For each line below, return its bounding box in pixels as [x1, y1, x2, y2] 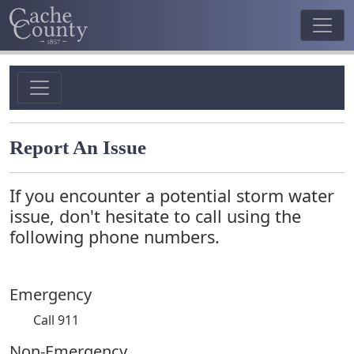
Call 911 [33, 311, 79, 329]
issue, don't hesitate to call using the [9, 205, 301, 228]
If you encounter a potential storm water [9, 184, 334, 207]
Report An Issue [9, 137, 146, 158]
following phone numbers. [9, 225, 220, 248]
